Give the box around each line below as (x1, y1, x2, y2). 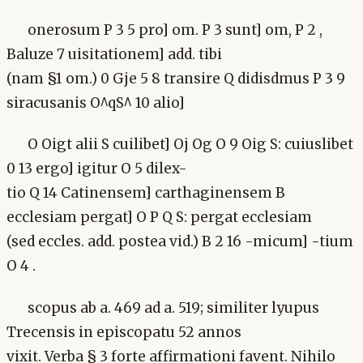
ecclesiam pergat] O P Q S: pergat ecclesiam (6, 208, 312, 227)
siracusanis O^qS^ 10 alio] (6, 93, 185, 112)
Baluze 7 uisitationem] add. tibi (6, 45, 222, 63)
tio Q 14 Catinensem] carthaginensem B (6, 184, 285, 203)
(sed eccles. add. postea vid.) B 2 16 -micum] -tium (6, 233, 353, 251)
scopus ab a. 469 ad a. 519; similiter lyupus (27, 298, 319, 317)
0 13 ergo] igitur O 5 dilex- (6, 160, 187, 178)
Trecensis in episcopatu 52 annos (6, 322, 241, 341)
